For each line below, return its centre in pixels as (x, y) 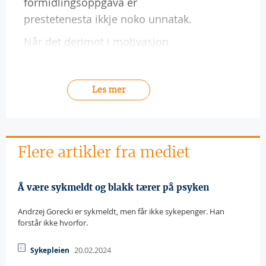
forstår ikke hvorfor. (53, 223)
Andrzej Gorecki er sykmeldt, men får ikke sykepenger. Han (121, 211)
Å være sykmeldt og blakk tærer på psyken (113, 187)
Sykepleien (50, 250)
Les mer (109, 89)
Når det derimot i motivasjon (96, 41)
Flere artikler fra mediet (104, 152)
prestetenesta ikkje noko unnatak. (108, 19)
